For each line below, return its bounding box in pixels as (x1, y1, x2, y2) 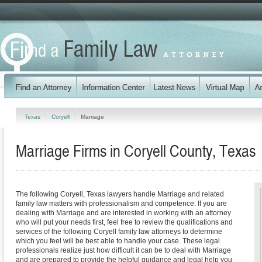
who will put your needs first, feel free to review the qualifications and (16, 218, 233, 226)
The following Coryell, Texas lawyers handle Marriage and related (16, 190, 224, 198)
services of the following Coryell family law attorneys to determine (16, 227, 222, 236)
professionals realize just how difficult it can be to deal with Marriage (16, 246, 231, 254)
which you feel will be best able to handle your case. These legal (16, 237, 220, 245)
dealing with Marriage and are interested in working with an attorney (16, 209, 231, 217)
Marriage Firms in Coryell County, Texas (16, 139, 256, 161)
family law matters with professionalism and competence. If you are (16, 199, 227, 208)
